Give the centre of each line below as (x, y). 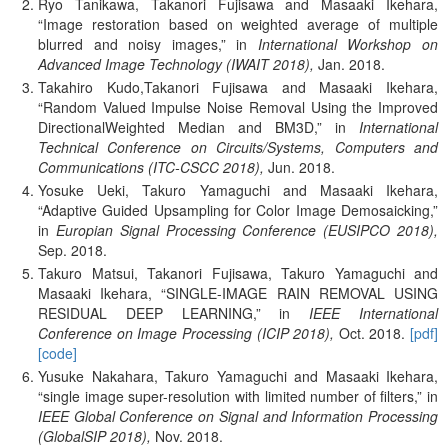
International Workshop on (348, 44)
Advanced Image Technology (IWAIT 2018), (176, 64)
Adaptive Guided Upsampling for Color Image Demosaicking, (237, 209)
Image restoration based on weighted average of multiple (240, 24)
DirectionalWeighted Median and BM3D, (177, 127)
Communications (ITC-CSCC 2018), (151, 167)
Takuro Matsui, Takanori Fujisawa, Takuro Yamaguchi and (238, 272)
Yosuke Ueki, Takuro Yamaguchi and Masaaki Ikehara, (238, 189)
